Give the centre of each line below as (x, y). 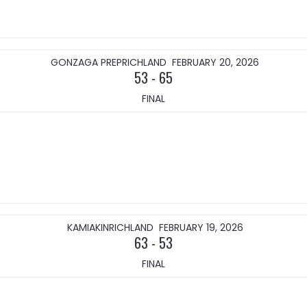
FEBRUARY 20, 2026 (216, 62)
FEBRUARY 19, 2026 (201, 228)
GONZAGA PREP (86, 62)
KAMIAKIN (88, 228)
